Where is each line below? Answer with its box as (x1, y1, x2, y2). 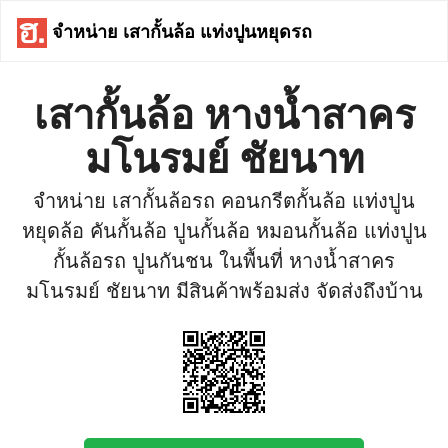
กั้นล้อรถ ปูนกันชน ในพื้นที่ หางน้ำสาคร (53, 249, 395, 273)
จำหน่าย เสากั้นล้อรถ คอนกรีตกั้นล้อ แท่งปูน (33, 189, 415, 213)
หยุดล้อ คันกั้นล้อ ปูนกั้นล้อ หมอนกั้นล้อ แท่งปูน (21, 219, 427, 243)
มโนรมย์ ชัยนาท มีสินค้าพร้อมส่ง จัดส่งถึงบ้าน (25, 279, 423, 303)
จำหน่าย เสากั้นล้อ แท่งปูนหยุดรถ (47, 15, 312, 45)
